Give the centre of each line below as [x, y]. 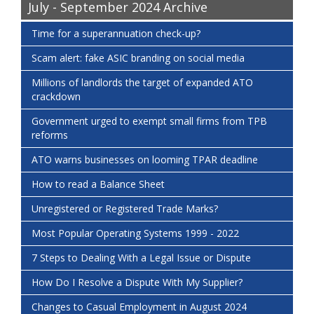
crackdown [56, 97]
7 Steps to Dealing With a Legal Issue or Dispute [141, 258]
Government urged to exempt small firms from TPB [149, 121]
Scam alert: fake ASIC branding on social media [138, 58]
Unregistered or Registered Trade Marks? [125, 209]
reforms [50, 135]
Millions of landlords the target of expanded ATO [142, 83]
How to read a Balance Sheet [98, 184]
